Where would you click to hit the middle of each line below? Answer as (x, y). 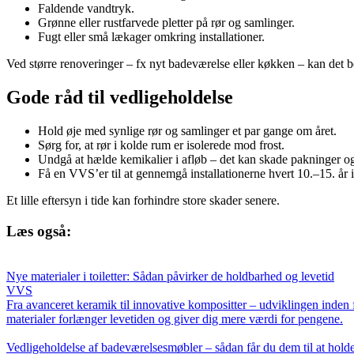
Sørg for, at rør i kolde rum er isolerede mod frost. (161, 145)
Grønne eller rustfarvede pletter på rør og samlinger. (166, 23)
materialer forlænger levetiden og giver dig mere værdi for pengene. (175, 318)
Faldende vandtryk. (86, 9)
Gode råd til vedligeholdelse (120, 98)
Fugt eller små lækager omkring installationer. (151, 37)
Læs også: (39, 231)
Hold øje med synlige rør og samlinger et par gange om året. (187, 131)
